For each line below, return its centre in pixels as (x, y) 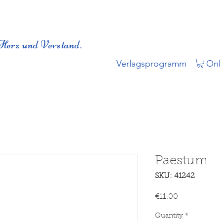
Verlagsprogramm (151, 64)
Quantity (169, 216)
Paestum (181, 162)
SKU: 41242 (175, 177)
